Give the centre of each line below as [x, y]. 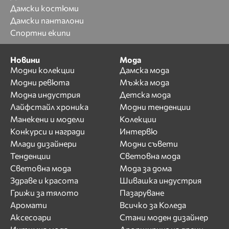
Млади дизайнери [43, 143]
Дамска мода [144, 70]
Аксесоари [31, 217]
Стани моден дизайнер [164, 217]
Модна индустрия [45, 94]
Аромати [29, 204]
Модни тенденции [155, 106]
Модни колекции [42, 70]
